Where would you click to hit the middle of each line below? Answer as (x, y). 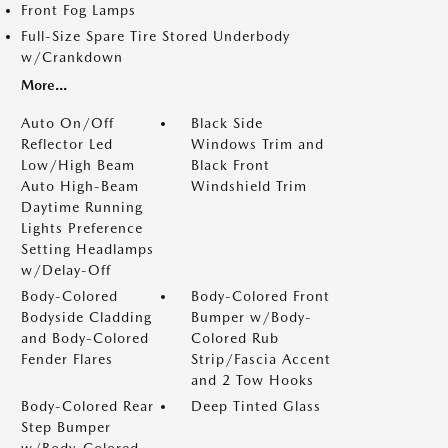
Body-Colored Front (260, 296)
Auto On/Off (67, 123)
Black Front (230, 165)
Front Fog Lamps (78, 10)
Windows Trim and (257, 144)
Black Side (227, 123)
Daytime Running (82, 207)
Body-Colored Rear (87, 406)
